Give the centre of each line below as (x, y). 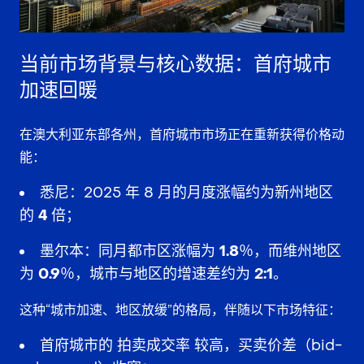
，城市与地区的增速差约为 (165, 274)
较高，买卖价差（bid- (266, 345)
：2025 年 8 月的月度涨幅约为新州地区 (201, 193)
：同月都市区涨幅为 (152, 251)
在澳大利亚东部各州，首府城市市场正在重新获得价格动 (182, 134)
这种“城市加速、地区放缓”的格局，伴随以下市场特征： (180, 310)
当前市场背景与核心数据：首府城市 (175, 64)
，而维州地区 (297, 251)
